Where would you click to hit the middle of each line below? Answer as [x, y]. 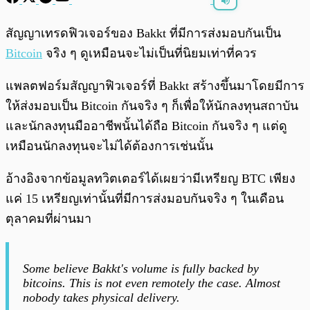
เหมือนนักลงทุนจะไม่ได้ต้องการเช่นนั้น [109, 146]
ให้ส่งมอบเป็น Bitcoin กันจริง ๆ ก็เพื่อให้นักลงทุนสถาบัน [152, 106]
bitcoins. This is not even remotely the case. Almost [152, 283]
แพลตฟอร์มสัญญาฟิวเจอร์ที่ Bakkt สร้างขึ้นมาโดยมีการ [155, 86]
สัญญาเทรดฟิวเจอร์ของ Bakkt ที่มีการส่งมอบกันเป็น [143, 34]
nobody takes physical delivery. [101, 298]
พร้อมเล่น [56, 27]
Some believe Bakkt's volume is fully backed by [141, 269]
